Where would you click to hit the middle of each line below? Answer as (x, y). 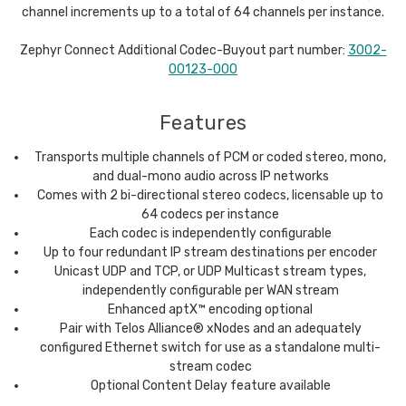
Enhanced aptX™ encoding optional (211, 309)
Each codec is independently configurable (210, 233)
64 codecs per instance (211, 214)
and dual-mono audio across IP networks (210, 176)
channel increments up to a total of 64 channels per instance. (203, 12)
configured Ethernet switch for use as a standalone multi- (211, 347)
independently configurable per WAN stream (210, 290)
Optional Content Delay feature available (210, 385)
